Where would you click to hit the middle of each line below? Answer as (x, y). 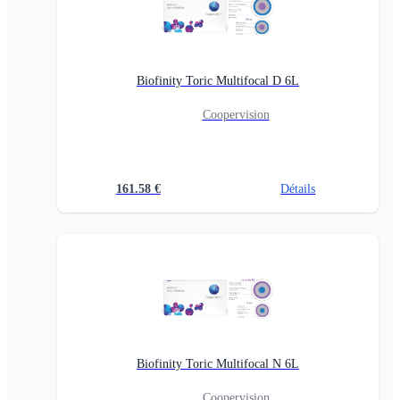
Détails (298, 189)
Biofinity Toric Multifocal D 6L (218, 81)
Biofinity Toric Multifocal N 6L (218, 364)
